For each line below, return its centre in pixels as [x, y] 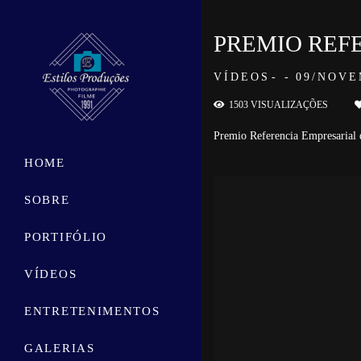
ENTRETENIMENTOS [92, 311]
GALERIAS [60, 348]
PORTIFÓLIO [66, 237]
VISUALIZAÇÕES [289, 105]
